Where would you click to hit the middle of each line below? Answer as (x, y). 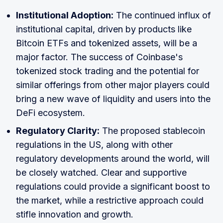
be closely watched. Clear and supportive (101, 173)
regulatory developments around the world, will (113, 159)
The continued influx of (162, 15)
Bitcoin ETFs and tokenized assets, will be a (107, 43)
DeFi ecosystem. (51, 113)
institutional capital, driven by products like (104, 29)
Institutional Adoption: (65, 15)
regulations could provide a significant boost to (113, 187)
